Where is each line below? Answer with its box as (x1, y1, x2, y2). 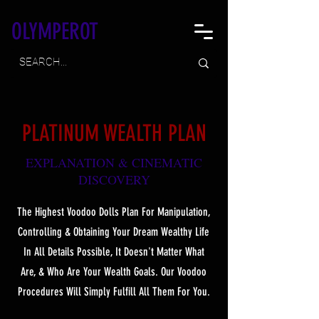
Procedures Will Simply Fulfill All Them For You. (17, 285, 210, 298)
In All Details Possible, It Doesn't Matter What (23, 245, 204, 258)
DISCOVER (78, 171, 141, 188)
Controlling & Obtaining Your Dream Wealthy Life (18, 225, 209, 239)
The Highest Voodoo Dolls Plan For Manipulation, (16, 205, 211, 219)
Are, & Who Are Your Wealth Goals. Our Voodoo (21, 265, 206, 278)
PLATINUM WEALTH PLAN (21, 120, 206, 147)
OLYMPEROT (11, 18, 98, 45)
